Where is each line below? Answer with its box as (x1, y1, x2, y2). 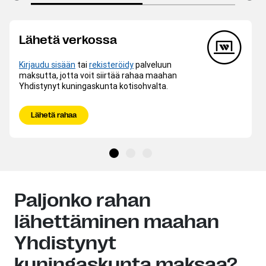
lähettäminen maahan (14, 211, 219, 233)
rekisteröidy (89, 59, 134, 70)
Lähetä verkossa (19, 33, 117, 47)
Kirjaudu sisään (19, 59, 75, 70)
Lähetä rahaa (31, 111, 77, 119)
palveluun (134, 59, 172, 70)
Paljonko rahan (14, 189, 151, 211)
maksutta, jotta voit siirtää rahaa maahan (19, 70, 177, 81)
